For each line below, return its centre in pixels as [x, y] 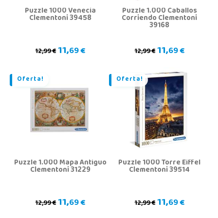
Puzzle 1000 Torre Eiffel [159, 163]
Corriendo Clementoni [159, 18]
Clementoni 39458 [60, 18]
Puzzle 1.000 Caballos [159, 11]
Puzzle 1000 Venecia [60, 11]
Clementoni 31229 [60, 170]
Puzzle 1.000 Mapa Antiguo [60, 163]
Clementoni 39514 [159, 170]
